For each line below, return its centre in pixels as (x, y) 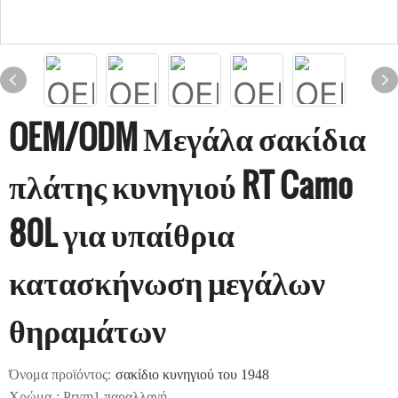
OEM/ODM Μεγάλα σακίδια (187, 136)
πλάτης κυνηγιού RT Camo (181, 184)
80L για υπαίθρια (122, 232)
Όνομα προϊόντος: (60, 374)
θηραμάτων (88, 328)
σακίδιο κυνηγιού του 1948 (192, 374)
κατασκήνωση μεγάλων (167, 280)
